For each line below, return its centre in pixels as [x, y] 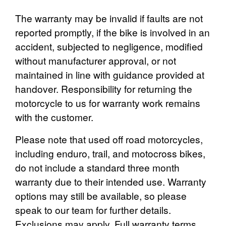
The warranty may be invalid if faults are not [109, 18]
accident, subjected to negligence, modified [109, 46]
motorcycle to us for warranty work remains [108, 103]
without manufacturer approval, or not [96, 61]
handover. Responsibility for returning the [104, 89]
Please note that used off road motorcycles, [109, 139]
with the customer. [54, 117]
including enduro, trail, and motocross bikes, [110, 153]
